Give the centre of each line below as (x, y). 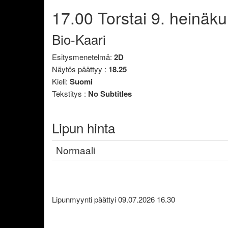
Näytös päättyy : (80, 69)
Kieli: (61, 81)
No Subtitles (110, 94)
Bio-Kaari (79, 39)
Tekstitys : (70, 93)
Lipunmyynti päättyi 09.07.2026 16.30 (113, 199)
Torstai (124, 17)
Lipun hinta (83, 127)
